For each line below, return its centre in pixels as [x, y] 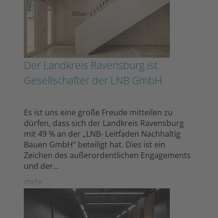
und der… [41, 166]
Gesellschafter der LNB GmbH [93, 80]
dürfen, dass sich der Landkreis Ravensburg [104, 123]
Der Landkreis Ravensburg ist [91, 65]
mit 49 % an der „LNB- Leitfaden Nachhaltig [102, 134]
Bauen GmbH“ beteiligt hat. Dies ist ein [95, 144]
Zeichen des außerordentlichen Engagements [107, 155]
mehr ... [38, 181]
